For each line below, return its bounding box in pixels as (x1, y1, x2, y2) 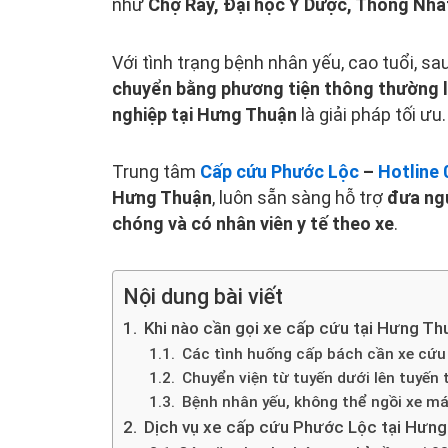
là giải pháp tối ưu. (297, 103, 446, 125)
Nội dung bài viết (123, 283, 283, 309)
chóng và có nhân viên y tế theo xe (112, 213, 394, 234)
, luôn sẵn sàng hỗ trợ (212, 187, 387, 208)
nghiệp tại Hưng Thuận (112, 103, 297, 125)
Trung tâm (112, 161, 200, 182)
